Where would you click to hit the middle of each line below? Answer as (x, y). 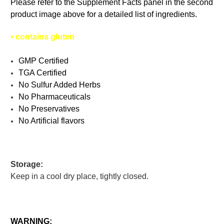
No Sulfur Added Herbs (60, 84)
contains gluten (45, 36)
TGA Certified (43, 72)
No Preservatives (49, 108)
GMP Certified (44, 60)
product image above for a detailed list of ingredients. (104, 14)
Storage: (27, 164)
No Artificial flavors (52, 120)
